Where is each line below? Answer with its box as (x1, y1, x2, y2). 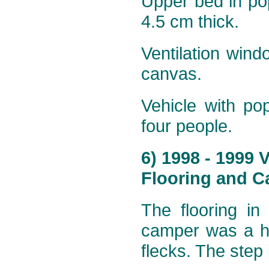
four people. (141, 116, 232, 136)
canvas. (141, 64, 202, 83)
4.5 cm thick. (141, 12, 239, 31)
